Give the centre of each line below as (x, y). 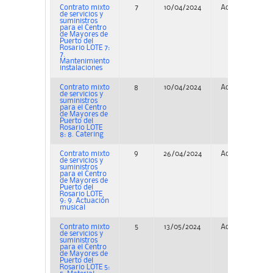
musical (72, 208)
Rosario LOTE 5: (84, 268)
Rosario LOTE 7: (84, 48)
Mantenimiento (84, 62)
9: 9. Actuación (84, 201)
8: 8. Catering (81, 135)
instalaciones (81, 68)
